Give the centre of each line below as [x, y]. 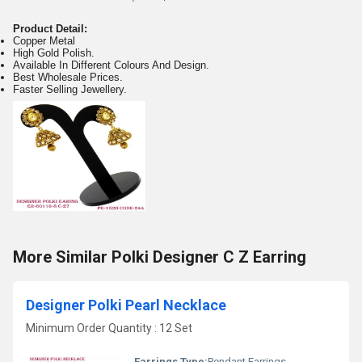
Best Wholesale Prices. [68, 77]
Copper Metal [44, 40]
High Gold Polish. [54, 53]
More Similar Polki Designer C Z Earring [160, 257]
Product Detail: [50, 28]
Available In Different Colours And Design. [111, 65]
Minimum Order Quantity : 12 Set [109, 328]
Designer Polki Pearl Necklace [126, 305]
